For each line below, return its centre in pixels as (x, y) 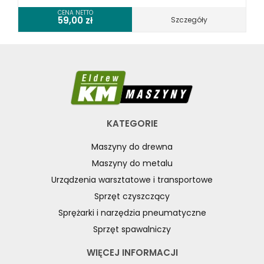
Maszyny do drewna (132, 147)
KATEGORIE (132, 123)
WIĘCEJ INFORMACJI (132, 253)
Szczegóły (189, 20)
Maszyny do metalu (132, 163)
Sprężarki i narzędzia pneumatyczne (132, 213)
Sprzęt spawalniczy (132, 229)
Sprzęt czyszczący (132, 196)
